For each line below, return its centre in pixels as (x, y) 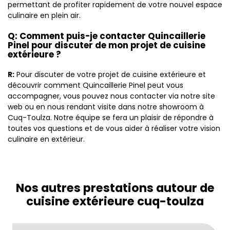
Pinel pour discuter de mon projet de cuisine (107, 45)
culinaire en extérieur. (46, 139)
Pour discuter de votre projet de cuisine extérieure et (110, 74)
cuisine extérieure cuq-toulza (115, 201)
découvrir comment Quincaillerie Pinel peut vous (95, 85)
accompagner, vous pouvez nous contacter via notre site (111, 96)
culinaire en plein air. (44, 15)
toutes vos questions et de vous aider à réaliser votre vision (114, 128)
